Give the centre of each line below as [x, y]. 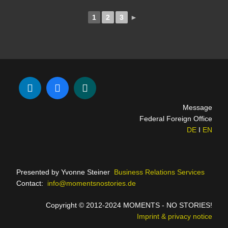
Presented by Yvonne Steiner [64, 172]
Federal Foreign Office [176, 118]
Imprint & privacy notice [174, 216]
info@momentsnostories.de [91, 183]
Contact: [32, 183]
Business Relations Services [159, 172]
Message [196, 107]
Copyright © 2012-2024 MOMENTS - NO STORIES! [129, 205]
